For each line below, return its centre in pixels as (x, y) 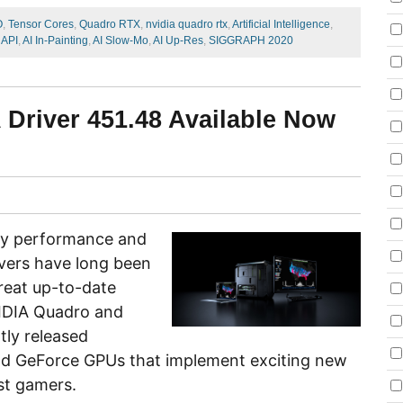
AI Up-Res (178, 40)
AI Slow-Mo (121, 40)
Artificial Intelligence (281, 24)
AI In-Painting (55, 40)
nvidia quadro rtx (187, 24)
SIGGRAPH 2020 (251, 40)
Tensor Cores (41, 24)
